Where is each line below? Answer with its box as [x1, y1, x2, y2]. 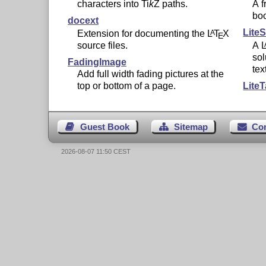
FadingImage [67, 57, 126, 68]
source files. [77, 40, 128, 51]
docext [67, 15, 99, 26]
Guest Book [80, 122, 129, 132]
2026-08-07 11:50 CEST [61, 147, 131, 155]
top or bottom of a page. [77, 81, 176, 91]
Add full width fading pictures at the [77, 69, 224, 80]
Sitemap [173, 122, 208, 132]
